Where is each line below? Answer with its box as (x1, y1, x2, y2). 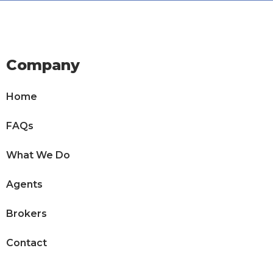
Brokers (5, 208, 47, 219)
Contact (5, 237, 47, 249)
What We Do (5, 149, 70, 161)
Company (5, 56, 80, 74)
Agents (5, 179, 43, 190)
